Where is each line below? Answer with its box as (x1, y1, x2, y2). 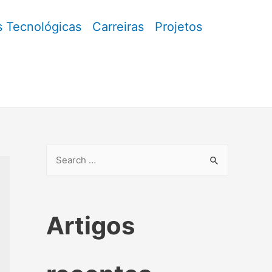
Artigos (46, 211, 135, 240)
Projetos (155, 19, 202, 34)
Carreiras (92, 19, 144, 34)
